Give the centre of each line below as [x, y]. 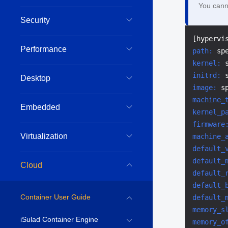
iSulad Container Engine [59, 219]
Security [35, 20]
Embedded [40, 107]
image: [205, 88]
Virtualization [44, 136]
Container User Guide [55, 197]
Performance [44, 49]
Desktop [35, 78]
